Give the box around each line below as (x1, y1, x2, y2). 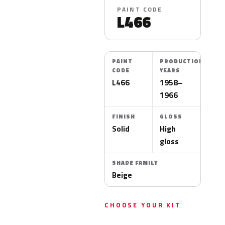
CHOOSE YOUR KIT (104, 200, 181, 210)
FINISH (111, 113, 135, 121)
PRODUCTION (160, 57, 204, 65)
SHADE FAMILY (111, 159, 158, 167)
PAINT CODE (117, 5, 163, 14)
